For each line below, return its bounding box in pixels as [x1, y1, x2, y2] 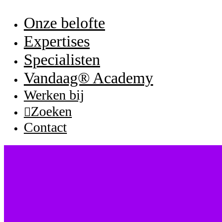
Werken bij [24, 87, 84, 103]
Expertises [24, 32, 90, 50]
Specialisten [24, 51, 100, 68]
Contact [24, 119, 67, 135]
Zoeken [31, 104, 72, 119]
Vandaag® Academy [24, 69, 153, 87]
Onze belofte [24, 14, 105, 32]
